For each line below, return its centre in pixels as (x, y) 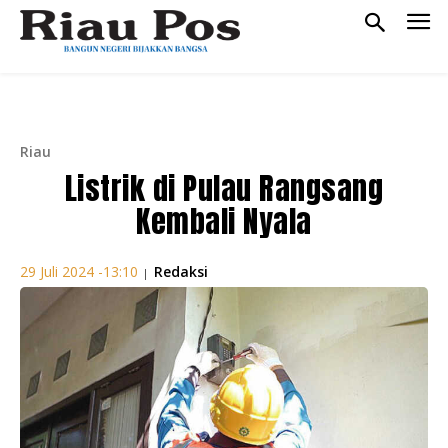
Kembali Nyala (224, 221)
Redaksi (181, 271)
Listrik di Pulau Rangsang (224, 188)
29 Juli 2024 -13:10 (79, 272)
